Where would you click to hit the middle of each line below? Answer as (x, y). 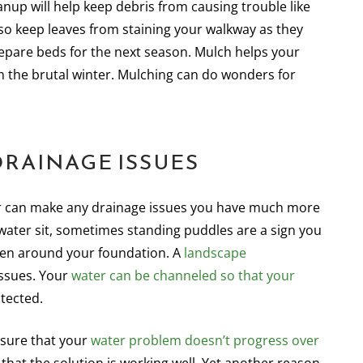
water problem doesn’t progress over (205, 340)
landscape (215, 253)
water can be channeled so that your (183, 275)
